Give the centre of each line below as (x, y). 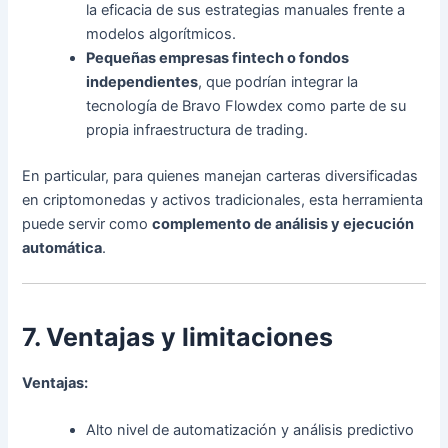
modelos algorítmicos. (161, 33)
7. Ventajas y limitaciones (178, 337)
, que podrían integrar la (278, 81)
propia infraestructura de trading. (197, 129)
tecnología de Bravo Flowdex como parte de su (246, 105)
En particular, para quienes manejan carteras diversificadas (220, 175)
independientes (142, 81)
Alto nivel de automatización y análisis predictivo (250, 430)
